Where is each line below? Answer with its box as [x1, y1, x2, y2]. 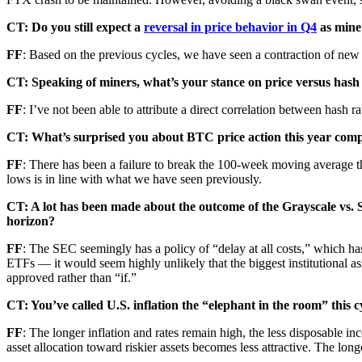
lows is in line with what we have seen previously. [6, 171, 262, 186]
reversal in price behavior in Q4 [144, 19, 317, 34]
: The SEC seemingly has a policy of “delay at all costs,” [23, 241, 310, 255]
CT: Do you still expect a [6, 19, 144, 34]
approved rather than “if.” [6, 270, 137, 284]
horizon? [6, 213, 55, 228]
